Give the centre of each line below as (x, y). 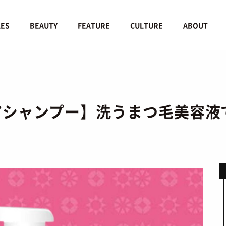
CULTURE (147, 25)
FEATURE (94, 25)
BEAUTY (44, 25)
